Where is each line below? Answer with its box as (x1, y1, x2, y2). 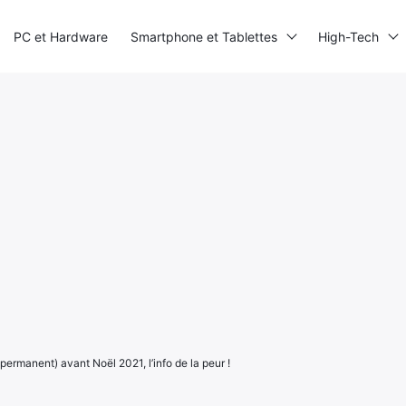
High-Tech (318, 28, 379, 44)
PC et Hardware (14, 28, 108, 44)
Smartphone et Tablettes (130, 28, 277, 44)
